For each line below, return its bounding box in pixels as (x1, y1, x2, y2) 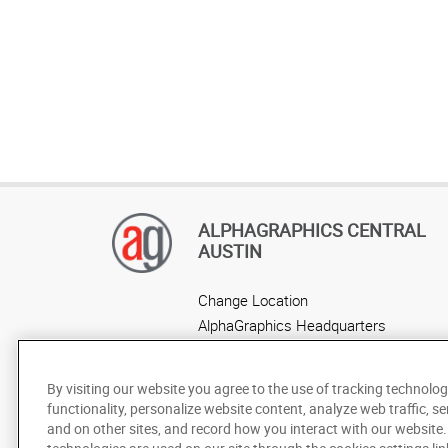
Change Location (198, 289, 308, 310)
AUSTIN (198, 238, 262, 263)
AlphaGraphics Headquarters (198, 314, 386, 335)
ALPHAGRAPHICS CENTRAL (198, 217, 426, 242)
